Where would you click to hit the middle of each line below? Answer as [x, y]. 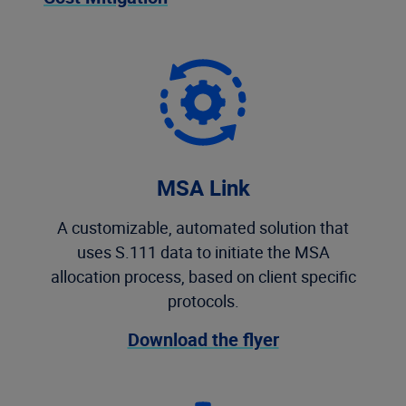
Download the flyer [203, 339]
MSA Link [203, 188]
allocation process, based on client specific [203, 276]
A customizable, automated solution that [203, 227]
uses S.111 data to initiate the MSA [203, 252]
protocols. [203, 301]
